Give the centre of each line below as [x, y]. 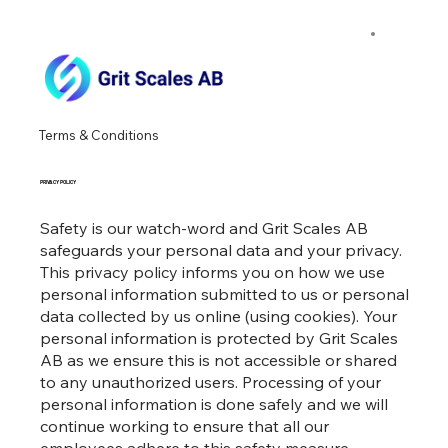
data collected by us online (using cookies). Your [219, 316]
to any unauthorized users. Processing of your [211, 382]
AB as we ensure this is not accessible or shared [219, 360]
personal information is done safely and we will [214, 404]
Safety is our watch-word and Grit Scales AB [204, 228]
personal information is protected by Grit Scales [219, 338]
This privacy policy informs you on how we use [213, 272]
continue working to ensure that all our [185, 426]
